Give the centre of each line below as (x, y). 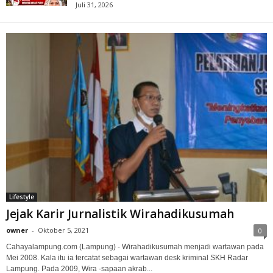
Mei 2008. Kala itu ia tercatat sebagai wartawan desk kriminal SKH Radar (127, 257)
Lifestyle (22, 197)
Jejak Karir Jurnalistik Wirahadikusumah (120, 214)
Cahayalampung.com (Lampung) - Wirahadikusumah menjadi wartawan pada (135, 246)
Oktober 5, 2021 (63, 230)
